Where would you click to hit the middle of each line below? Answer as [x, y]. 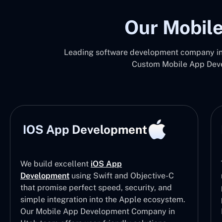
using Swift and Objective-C [122, 176]
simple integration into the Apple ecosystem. [103, 199]
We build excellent [56, 164]
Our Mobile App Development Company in [98, 211]
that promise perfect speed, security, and [96, 188]
